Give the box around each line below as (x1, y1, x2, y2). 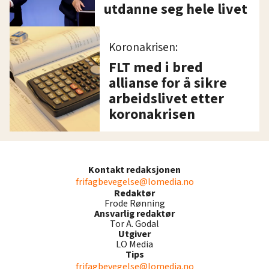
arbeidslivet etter (109, 88, 224, 109)
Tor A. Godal (110, 217, 159, 231)
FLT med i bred (109, 56, 203, 78)
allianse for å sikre (109, 72, 227, 94)
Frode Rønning (104, 196, 165, 210)
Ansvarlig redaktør (94, 207, 175, 220)
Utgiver (118, 227, 151, 241)
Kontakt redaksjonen (88, 163, 181, 177)
